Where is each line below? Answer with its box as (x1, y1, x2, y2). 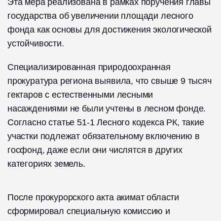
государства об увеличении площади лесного (7, 10, 193, 21)
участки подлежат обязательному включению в (7, 131, 200, 141)
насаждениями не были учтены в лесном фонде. (7, 103, 206, 113)
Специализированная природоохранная (7, 62, 171, 72)
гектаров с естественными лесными (7, 89, 153, 100)
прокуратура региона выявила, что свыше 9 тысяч (7, 75, 212, 86)
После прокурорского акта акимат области (7, 192, 179, 202)
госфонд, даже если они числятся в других (7, 145, 183, 155)
